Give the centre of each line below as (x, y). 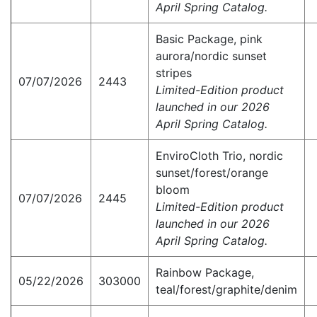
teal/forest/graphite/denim (226, 290)
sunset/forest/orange (212, 173)
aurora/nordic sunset (211, 56)
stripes (174, 73)
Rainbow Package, (205, 273)
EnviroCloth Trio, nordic (219, 156)
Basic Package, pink (209, 39)
